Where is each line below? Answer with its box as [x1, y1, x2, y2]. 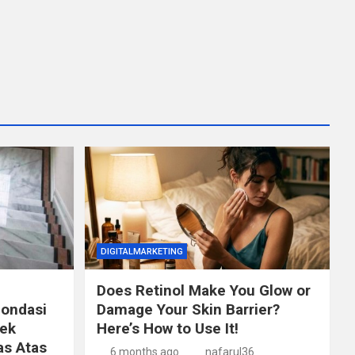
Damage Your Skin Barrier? [96, 300, 280, 319]
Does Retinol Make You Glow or [96, 281, 311, 300]
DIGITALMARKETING [100, 246, 183, 257]
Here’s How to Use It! [96, 319, 239, 338]
